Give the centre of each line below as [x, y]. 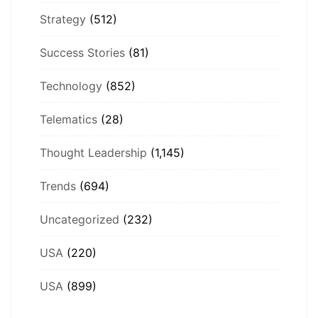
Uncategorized [79, 219]
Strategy [63, 19]
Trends [58, 186]
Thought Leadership [93, 152]
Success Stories [82, 52]
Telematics [68, 119]
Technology [71, 86]
